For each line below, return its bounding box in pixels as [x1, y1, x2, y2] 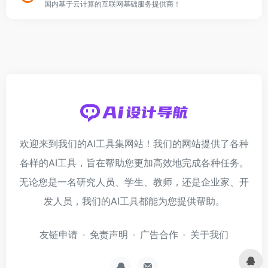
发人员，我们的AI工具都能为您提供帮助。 [43, 195, 225, 207]
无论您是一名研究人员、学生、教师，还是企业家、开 [19, 176, 249, 188]
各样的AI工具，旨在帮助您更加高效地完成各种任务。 [19, 157, 249, 169]
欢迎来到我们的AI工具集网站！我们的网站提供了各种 [19, 138, 249, 150]
